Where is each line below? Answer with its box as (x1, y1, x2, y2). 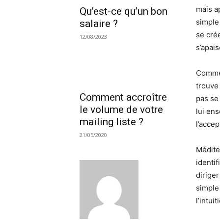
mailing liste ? (80, 115, 143, 128)
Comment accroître (80, 91, 167, 103)
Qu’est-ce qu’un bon (80, 5, 167, 17)
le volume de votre (80, 103, 163, 115)
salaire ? (80, 17, 118, 29)
